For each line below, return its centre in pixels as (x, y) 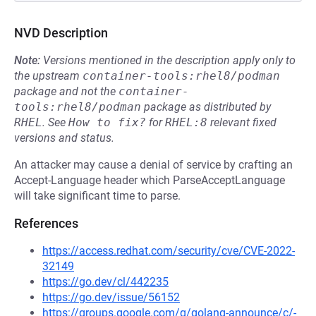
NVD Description (61, 33)
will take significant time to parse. (97, 196)
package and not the (66, 91)
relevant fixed (242, 122)
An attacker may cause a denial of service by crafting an (153, 165)
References (46, 223)
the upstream (48, 76)
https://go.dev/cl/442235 (105, 282)
